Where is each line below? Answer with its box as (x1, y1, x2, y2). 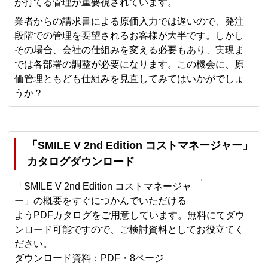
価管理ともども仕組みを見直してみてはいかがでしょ (14, 73, 245, 84)
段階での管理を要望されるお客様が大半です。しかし (14, 30, 245, 41)
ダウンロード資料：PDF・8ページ (14, 252, 165, 263)
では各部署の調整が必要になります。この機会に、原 (14, 59, 245, 69)
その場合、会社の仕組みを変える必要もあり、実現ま (14, 44, 245, 55)
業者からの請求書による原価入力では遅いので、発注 (14, 16, 245, 26)
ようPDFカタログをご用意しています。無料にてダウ (14, 209, 245, 220)
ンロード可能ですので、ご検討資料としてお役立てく (14, 224, 245, 234)
